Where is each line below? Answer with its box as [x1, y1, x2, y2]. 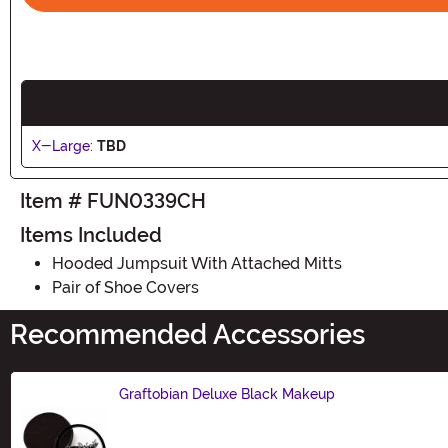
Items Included [20, 222, 162, 247]
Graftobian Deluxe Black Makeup [119, 385, 335, 402]
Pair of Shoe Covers [52, 277, 199, 297]
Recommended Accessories [10, 318, 365, 351]
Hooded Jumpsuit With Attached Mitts [52, 253, 342, 273]
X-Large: [32, 137, 93, 154]
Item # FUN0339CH [20, 188, 206, 213]
